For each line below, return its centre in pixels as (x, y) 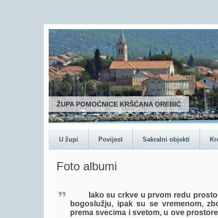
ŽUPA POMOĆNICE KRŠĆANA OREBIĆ (119, 104)
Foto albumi (87, 166)
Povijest (110, 139)
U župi (69, 139)
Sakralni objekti (166, 139)
